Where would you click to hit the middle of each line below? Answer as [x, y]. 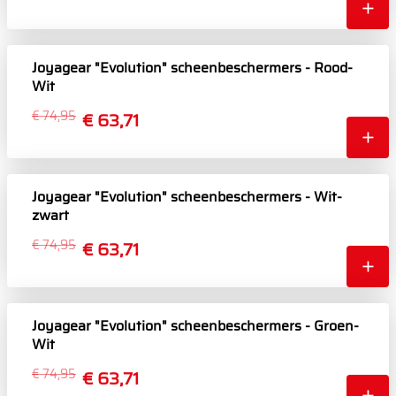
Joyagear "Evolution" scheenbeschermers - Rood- [192, 68]
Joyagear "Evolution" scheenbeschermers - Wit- [187, 197]
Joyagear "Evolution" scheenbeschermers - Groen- [195, 326]
